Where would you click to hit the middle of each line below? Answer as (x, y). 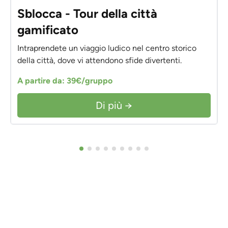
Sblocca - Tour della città (87, 13)
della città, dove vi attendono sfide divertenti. (99, 60)
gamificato (48, 30)
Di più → (114, 105)
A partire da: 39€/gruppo (65, 80)
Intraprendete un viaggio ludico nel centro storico (107, 48)
